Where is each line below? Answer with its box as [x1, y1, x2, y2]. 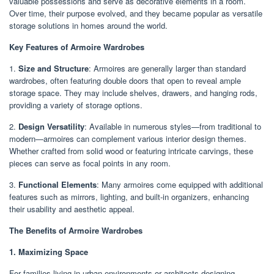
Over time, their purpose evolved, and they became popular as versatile [9, 7, 262, 19]
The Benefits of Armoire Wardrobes [9, 224, 143, 236]
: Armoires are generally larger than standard [89, 62, 246, 74]
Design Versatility [18, 120, 84, 132]
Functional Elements [18, 178, 97, 190]
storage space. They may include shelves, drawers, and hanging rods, [9, 86, 257, 98]
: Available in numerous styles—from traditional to [84, 120, 261, 132]
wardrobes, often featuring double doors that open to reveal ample [9, 74, 241, 86]
